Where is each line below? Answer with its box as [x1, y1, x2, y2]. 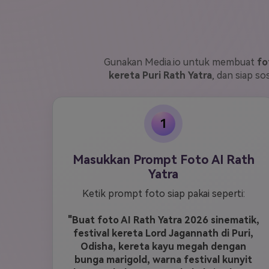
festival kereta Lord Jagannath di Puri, [73, 228, 253, 239]
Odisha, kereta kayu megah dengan [80, 241, 246, 252]
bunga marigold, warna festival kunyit [74, 254, 252, 265]
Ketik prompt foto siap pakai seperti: [82, 188, 245, 199]
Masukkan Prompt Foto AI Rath [72, 153, 255, 167]
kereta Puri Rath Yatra [109, 70, 212, 81]
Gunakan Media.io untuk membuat [103, 56, 257, 68]
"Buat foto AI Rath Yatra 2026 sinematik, [67, 214, 259, 226]
